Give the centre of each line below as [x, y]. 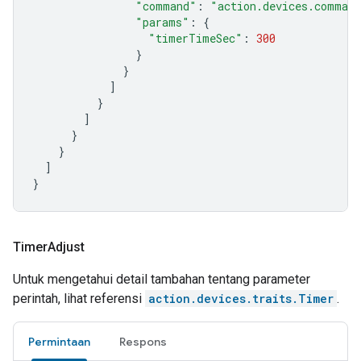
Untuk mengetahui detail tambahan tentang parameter [162, 279]
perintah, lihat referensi [79, 299]
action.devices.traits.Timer [241, 299]
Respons [143, 342]
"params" [162, 22]
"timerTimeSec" [195, 38]
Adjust [68, 247]
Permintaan [59, 342]
